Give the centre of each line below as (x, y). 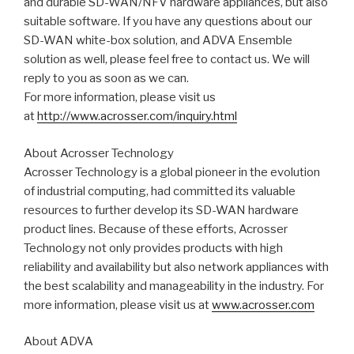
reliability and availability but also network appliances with (176, 267)
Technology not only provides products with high (153, 248)
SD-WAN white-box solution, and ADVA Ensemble (158, 41)
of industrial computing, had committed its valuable (160, 191)
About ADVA (58, 342)
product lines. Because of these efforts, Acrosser (156, 229)
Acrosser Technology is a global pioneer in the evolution (172, 172)
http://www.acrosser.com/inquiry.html (137, 117)
